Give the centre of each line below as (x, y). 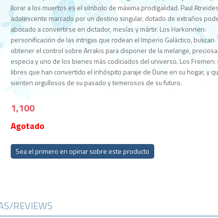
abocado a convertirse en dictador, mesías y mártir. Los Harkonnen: (109, 29)
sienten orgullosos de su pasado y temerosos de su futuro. (97, 82)
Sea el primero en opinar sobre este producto (83, 151)
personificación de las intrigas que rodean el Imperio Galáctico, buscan (113, 40)
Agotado (28, 126)
